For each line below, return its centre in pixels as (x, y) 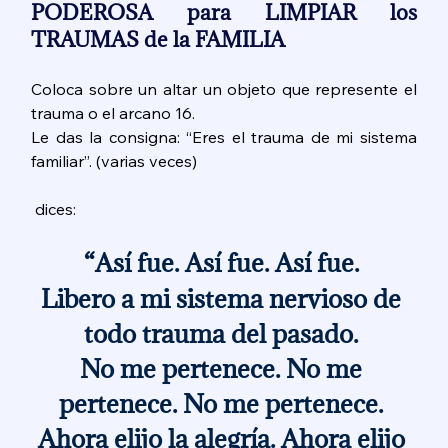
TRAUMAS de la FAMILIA (161, 40)
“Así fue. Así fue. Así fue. (224, 263)
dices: (58, 209)
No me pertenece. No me (224, 369)
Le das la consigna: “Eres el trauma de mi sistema (224, 137)
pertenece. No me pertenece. (224, 404)
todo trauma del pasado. (224, 334)
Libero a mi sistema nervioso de (224, 299)
